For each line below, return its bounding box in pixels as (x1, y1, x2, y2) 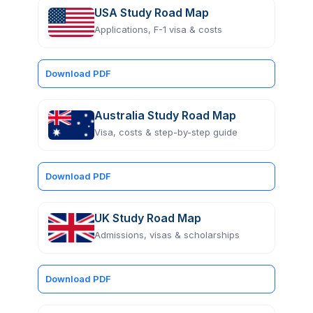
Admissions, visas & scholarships (94, 228, 240, 240)
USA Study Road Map (94, 5, 209, 20)
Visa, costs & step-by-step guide (94, 126, 238, 138)
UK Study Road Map (94, 210, 201, 225)
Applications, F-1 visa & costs (94, 23, 222, 35)
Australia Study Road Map (94, 108, 236, 122)
